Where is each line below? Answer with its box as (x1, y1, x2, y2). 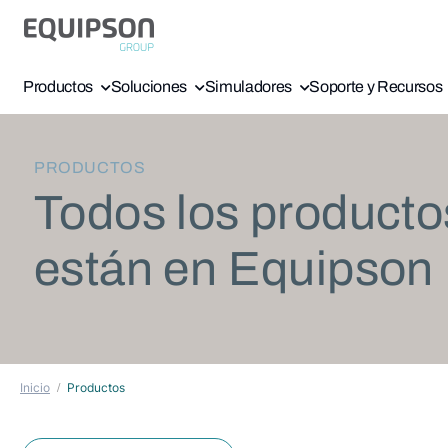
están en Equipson (34, 243, 434, 295)
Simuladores (204, 78, 292, 95)
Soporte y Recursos (309, 78, 443, 95)
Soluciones (110, 78, 188, 95)
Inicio (20, 380, 50, 395)
